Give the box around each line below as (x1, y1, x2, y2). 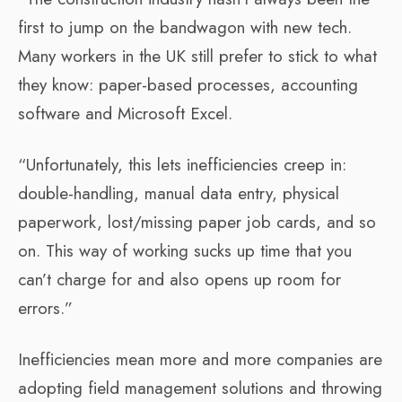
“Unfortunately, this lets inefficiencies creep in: (18, 152, 346, 177)
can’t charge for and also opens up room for (18, 267, 341, 292)
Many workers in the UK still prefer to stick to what (18, 43, 377, 68)
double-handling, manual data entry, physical (18, 180, 339, 205)
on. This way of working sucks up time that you (18, 238, 352, 263)
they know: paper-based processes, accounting (18, 72, 358, 97)
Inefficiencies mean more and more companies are (18, 346, 382, 371)
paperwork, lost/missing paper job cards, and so (18, 209, 376, 234)
